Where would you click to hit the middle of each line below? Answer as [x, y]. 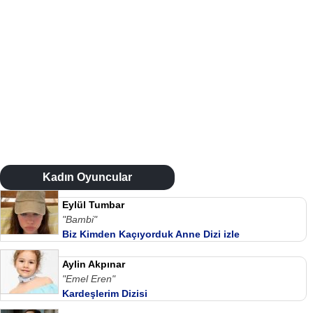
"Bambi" [80, 219]
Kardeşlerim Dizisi [105, 293]
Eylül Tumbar [93, 204]
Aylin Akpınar [94, 264]
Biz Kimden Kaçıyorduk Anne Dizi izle [151, 234]
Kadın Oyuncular [87, 177]
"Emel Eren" [89, 278]
